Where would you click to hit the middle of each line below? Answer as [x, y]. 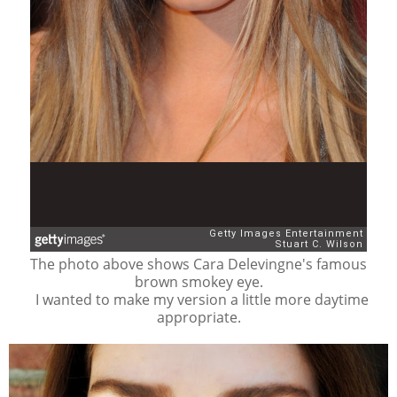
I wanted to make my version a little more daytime [198, 299]
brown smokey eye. [198, 281]
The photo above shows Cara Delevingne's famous [198, 264]
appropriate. [198, 317]
